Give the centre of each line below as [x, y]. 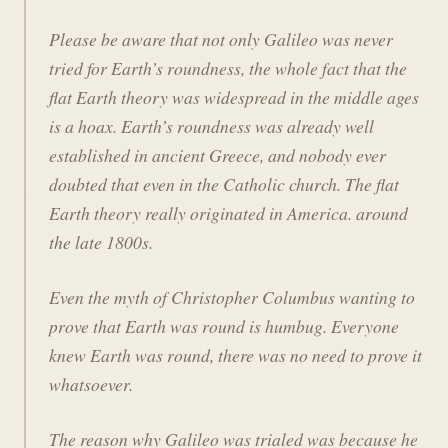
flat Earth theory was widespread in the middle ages [233, 96]
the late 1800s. [100, 241]
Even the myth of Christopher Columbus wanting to [231, 297]
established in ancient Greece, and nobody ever [217, 154]
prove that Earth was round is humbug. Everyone [223, 326]
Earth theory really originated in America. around [228, 212]
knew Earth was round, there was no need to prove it [235, 355]
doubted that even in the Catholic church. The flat [223, 183]
